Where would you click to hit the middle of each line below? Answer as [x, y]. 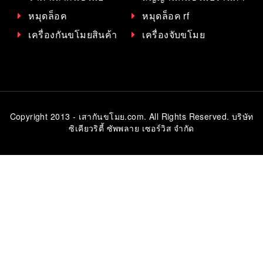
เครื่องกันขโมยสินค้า [73, 34]
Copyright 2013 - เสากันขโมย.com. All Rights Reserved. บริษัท [131, 116]
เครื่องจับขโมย [174, 34]
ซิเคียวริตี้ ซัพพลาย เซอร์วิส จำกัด [131, 128]
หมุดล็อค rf [166, 15]
